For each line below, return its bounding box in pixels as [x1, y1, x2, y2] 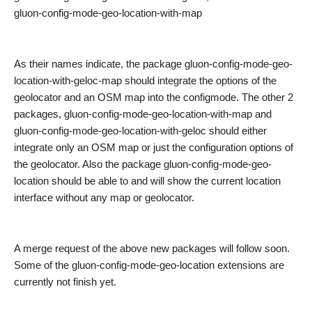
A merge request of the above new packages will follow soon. [14, 242, 290, 254]
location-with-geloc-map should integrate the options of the [14, 74, 276, 86]
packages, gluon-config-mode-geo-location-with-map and [14, 107, 272, 120]
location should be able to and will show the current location [14, 174, 281, 187]
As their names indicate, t [14, 57, 129, 70]
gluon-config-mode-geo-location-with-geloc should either [14, 124, 267, 136]
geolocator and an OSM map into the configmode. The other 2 [14, 91, 293, 103]
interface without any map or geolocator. [14, 191, 194, 203]
